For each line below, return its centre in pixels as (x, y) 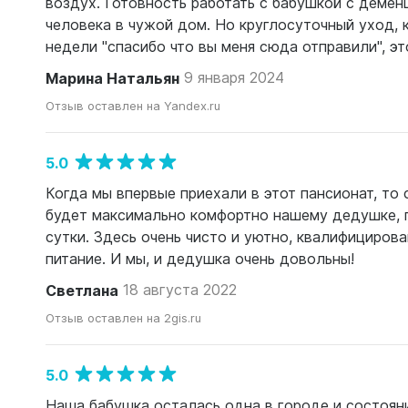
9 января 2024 (234, 77)
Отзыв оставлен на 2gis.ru (123, 318)
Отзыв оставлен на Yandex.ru (133, 106)
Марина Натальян (112, 78)
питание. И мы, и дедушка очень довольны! (200, 259)
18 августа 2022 (180, 290)
